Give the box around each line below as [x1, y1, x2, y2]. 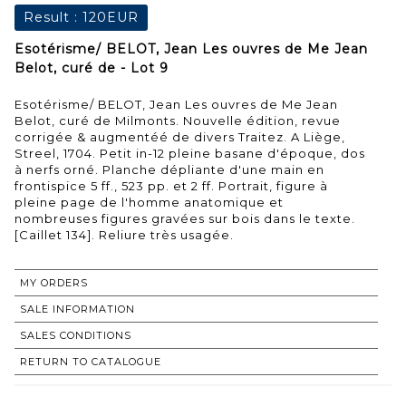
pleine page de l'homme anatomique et [14, 194, 284, 209]
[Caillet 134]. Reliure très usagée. [14, 227, 234, 242]
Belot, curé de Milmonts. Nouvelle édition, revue [14, 112, 341, 128]
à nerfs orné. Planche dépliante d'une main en [14, 161, 324, 177]
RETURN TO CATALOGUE [20, 354, 161, 368]
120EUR [82, 8, 139, 25]
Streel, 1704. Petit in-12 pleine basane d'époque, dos [14, 145, 365, 160]
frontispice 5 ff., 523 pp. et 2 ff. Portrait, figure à [14, 178, 328, 193]
